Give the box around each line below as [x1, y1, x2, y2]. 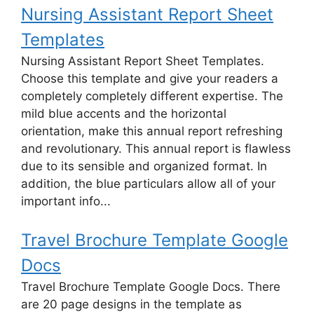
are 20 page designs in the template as [21, 297, 242, 312]
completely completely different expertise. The [21, 88, 283, 103]
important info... [21, 193, 111, 208]
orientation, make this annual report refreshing [21, 123, 282, 138]
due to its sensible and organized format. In [21, 158, 267, 173]
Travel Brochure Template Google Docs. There [21, 280, 280, 294]
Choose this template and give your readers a [21, 71, 278, 86]
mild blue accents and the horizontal [21, 106, 226, 121]
